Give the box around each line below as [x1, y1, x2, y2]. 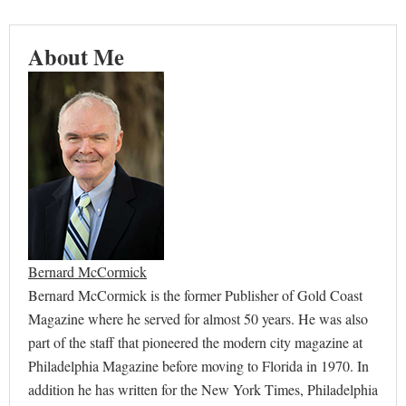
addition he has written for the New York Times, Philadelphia [28, 379, 378, 399]
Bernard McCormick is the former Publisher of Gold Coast [28, 285, 362, 304]
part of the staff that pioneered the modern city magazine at [28, 332, 362, 352]
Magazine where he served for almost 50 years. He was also [28, 308, 368, 328]
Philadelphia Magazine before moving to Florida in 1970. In [28, 355, 369, 375]
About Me [28, 40, 124, 72]
